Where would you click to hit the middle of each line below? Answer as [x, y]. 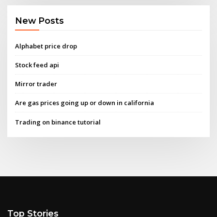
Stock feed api [37, 65]
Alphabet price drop [46, 46]
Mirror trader [36, 84]
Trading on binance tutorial [58, 122]
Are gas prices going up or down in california [85, 103]
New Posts [40, 21]
